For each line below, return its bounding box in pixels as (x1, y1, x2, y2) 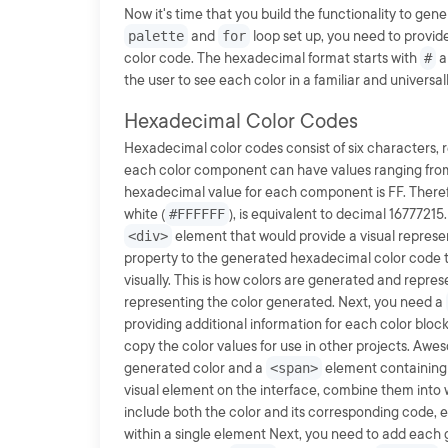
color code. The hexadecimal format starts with (124, 50, 420, 66)
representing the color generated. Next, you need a (124, 294, 446, 310)
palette (128, 28, 184, 44)
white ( (124, 206, 165, 222)
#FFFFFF (169, 206, 225, 222)
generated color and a (124, 360, 266, 376)
